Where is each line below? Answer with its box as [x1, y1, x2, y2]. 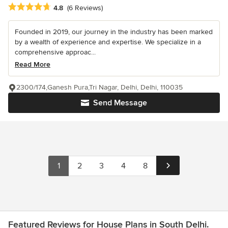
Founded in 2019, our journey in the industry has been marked [15, 27, 213, 37]
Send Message [93, 98, 147, 108]
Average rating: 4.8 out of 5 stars [8, 2, 123, 13]
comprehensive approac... [15, 48, 96, 57]
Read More [15, 60, 50, 69]
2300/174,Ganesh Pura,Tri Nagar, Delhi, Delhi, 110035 [16, 83, 183, 92]
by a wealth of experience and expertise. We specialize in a [15, 38, 201, 47]
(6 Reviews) [67, 4, 103, 13]
